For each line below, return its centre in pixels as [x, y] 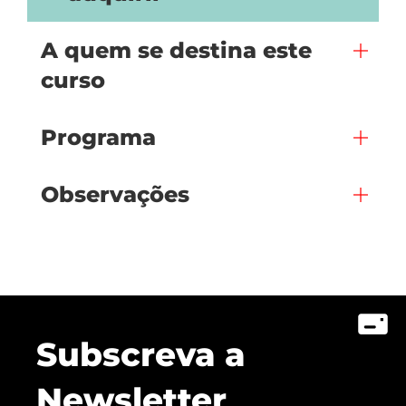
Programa [98, 137]
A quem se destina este [176, 50]
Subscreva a [141, 354]
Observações [115, 194]
